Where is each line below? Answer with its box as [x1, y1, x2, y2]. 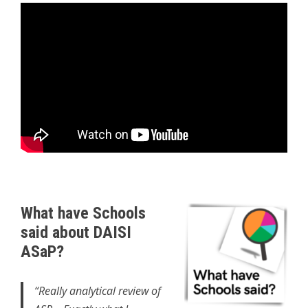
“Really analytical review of [34, 283, 161, 299]
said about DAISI [21, 223, 131, 243]
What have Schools [21, 203, 146, 223]
